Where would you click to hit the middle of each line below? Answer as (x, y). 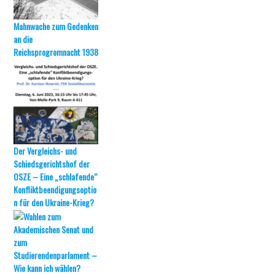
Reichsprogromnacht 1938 (56, 52)
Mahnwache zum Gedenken (56, 26)
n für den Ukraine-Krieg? (54, 202)
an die (23, 39)
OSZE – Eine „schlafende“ (56, 176)
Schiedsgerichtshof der (52, 164)
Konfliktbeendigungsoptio (55, 189)
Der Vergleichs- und (45, 151)
